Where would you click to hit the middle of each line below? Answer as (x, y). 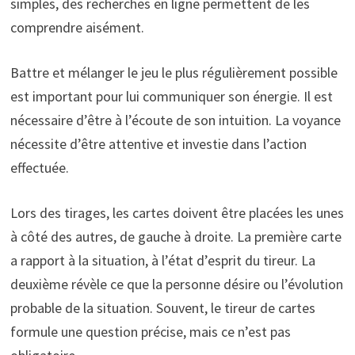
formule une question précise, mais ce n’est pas (150, 332)
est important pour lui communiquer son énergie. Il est (171, 97)
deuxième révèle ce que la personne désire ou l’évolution (176, 284)
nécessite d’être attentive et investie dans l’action (158, 144)
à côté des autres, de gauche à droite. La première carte (176, 237)
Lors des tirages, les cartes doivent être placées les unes (177, 213)
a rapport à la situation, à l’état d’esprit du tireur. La (162, 261)
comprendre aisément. (77, 28)
